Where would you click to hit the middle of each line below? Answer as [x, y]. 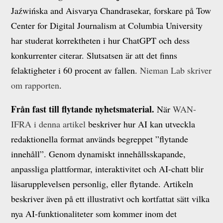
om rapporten [35, 85]
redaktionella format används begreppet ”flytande [100, 139]
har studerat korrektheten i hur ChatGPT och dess [101, 40]
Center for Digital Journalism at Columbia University [107, 25]
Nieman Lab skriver [176, 70]
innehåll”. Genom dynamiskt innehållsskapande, [99, 154]
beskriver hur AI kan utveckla [141, 124]
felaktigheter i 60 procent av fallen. [76, 70]
